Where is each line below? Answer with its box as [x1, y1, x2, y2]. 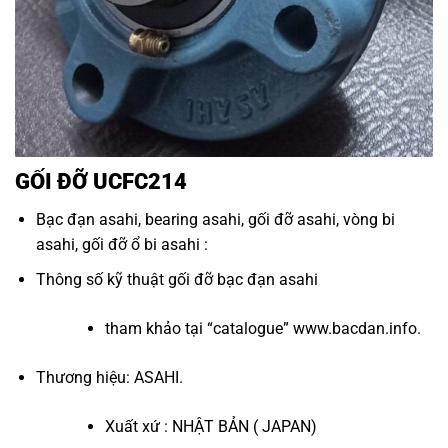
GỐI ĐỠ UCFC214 [15, 167, 187, 194]
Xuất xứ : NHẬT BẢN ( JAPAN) [104, 416, 317, 436]
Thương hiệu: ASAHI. [35, 367, 183, 387]
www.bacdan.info [292, 318, 417, 338]
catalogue [212, 318, 283, 338]
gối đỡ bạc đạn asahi [167, 269, 318, 289]
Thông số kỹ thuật [35, 269, 168, 289]
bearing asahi [144, 209, 241, 229]
